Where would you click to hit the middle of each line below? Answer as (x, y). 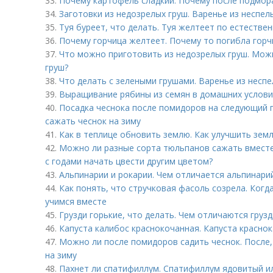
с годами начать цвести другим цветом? (129, 161)
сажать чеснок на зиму (93, 121)
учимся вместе (76, 201)
